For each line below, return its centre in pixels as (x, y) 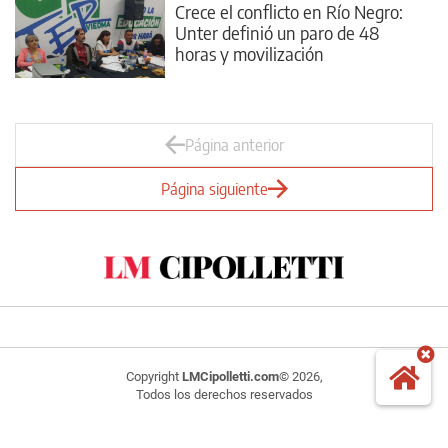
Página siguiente (214, 189)
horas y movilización (249, 53)
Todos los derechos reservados (224, 394)
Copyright (153, 376)
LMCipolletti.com (230, 376)
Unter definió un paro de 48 (277, 32)
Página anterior (234, 145)
